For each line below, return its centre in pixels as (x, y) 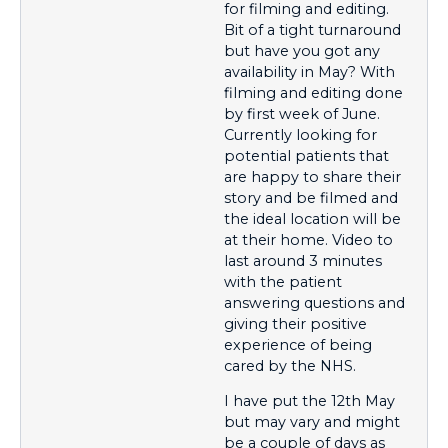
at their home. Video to (308, 239)
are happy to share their (312, 176)
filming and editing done (313, 92)
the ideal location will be (312, 218)
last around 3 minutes (303, 260)
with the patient (283, 281)
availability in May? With (309, 71)
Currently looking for (300, 134)
